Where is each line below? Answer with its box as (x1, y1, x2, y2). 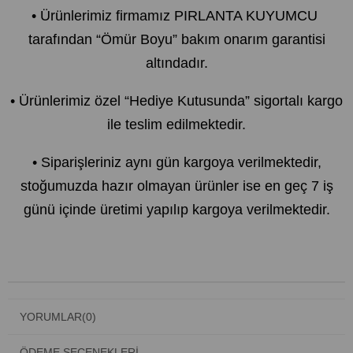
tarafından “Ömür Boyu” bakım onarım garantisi (28, 31, 325, 47)
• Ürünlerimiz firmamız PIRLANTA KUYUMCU (32, 7, 321, 24)
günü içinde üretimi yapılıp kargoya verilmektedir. (23, 201, 330, 217)
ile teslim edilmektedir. (107, 116, 246, 132)
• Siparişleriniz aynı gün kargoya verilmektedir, (32, 154, 321, 170)
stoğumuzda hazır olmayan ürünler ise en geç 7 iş (20, 177, 333, 194)
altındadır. (145, 54, 208, 71)
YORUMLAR (20, 310, 82, 323)
